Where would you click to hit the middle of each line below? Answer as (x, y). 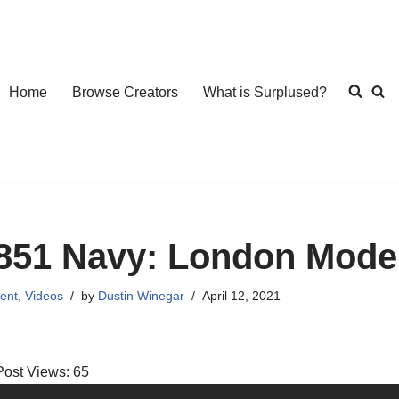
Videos (45, 295)
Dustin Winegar (142, 295)
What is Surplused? (265, 92)
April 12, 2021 (242, 295)
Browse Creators (125, 92)
